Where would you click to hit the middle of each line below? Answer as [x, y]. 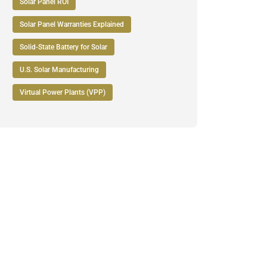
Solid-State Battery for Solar [63, 47]
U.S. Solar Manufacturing [59, 70]
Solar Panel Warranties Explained [72, 24]
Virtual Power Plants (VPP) [63, 92]
